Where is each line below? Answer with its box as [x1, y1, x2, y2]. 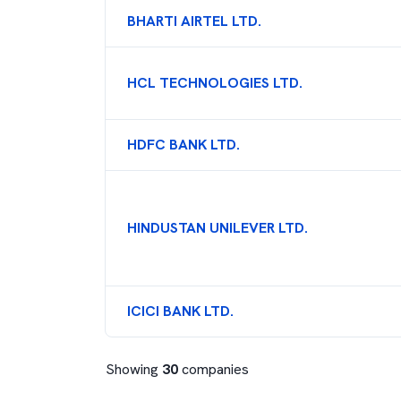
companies [182, 360, 249, 379]
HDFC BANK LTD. [127, 135, 240, 154]
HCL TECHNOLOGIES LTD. [127, 73, 303, 92]
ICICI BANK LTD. [127, 302, 234, 320]
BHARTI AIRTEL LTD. [127, 12, 261, 30]
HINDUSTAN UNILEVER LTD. [127, 218, 308, 237]
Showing [106, 360, 162, 379]
